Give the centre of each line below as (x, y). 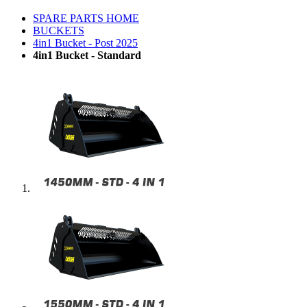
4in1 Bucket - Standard (87, 55)
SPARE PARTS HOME (86, 18)
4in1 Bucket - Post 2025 (85, 43)
